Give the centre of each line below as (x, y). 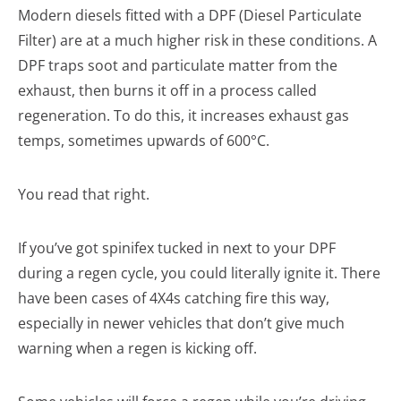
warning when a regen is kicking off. (137, 349)
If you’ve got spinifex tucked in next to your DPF (177, 248)
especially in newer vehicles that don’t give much (181, 324)
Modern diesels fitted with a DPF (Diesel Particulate (190, 16)
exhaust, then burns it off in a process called (167, 91)
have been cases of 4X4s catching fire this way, (174, 299)
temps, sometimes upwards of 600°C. (144, 141)
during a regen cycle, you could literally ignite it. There (199, 273)
